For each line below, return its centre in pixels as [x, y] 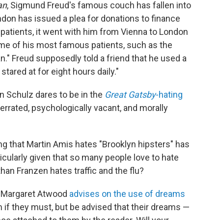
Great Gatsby [130, 94]
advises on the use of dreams [127, 193]
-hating [169, 94]
